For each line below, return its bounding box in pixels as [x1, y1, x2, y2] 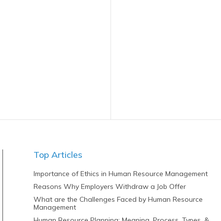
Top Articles [33, 149, 82, 160]
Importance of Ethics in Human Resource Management [33, 169, 208, 178]
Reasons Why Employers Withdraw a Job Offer [33, 182, 186, 191]
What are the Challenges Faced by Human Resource [33, 195, 203, 204]
